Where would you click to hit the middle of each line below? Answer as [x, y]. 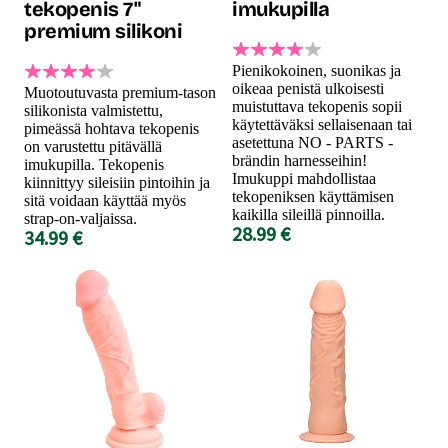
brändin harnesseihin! [299, 160]
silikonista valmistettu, [93, 110]
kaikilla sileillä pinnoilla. [308, 214]
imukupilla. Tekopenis [94, 164]
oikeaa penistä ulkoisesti [308, 88]
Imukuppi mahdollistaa [304, 178]
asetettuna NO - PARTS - [312, 142]
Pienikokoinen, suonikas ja [316, 70]
